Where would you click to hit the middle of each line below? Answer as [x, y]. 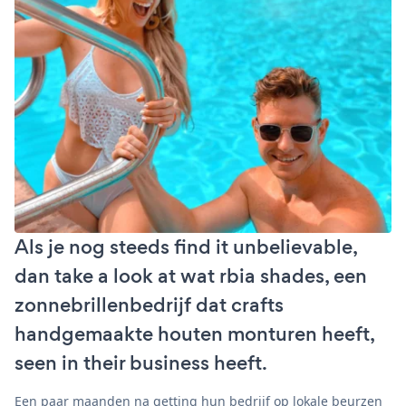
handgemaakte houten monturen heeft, [194, 333]
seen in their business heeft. [141, 362]
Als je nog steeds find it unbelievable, [186, 246]
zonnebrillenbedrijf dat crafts [149, 304]
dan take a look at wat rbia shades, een [191, 275]
